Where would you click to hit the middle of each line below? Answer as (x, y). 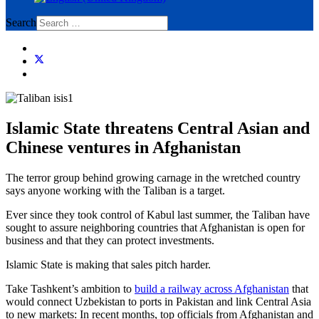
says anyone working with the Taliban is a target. (115, 190)
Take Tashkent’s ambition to (70, 288)
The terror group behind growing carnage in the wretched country (153, 177)
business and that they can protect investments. (110, 240)
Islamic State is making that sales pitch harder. (110, 264)
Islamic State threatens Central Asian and (158, 128)
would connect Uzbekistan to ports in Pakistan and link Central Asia (158, 301)
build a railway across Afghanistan (212, 288)
